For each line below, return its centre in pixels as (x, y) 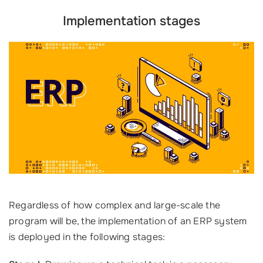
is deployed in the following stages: (87, 237)
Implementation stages (131, 21)
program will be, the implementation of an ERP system (128, 221)
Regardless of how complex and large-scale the (115, 205)
